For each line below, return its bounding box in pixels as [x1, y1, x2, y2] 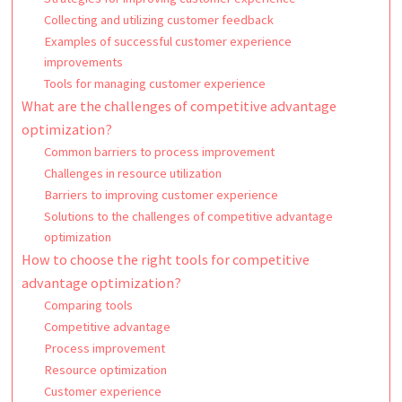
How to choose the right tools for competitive [21, 250, 310, 268]
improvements [44, 54, 124, 70]
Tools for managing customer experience [44, 75, 267, 92]
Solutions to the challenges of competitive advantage [44, 208, 334, 224]
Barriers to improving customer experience [44, 187, 279, 203]
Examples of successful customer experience [44, 33, 293, 49]
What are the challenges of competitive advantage [21, 97, 336, 115]
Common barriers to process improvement [44, 144, 275, 160]
